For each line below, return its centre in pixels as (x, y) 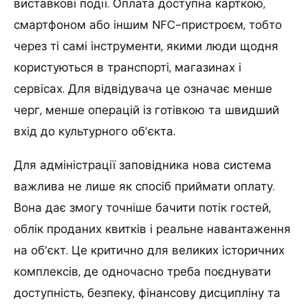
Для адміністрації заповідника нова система (143, 165)
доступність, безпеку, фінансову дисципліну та (147, 293)
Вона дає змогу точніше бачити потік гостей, (142, 208)
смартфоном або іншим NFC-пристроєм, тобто (148, 25)
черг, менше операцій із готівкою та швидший (146, 110)
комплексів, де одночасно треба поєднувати (142, 272)
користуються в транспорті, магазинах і (128, 68)
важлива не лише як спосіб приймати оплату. (144, 187)
